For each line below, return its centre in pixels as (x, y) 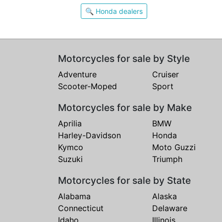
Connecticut (81, 208)
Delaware (170, 208)
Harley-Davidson (89, 135)
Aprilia (70, 123)
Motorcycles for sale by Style (124, 58)
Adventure (77, 74)
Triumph (167, 159)
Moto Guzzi (174, 147)
